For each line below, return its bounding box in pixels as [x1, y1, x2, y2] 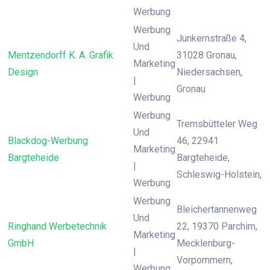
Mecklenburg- [177, 237, 235, 249]
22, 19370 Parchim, [177, 221, 257, 232]
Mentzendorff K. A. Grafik [8, 49, 113, 61]
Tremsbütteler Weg [177, 118, 257, 130]
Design [8, 66, 38, 78]
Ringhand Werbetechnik [8, 221, 107, 232]
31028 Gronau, [177, 49, 237, 61]
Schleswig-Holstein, [177, 169, 262, 180]
